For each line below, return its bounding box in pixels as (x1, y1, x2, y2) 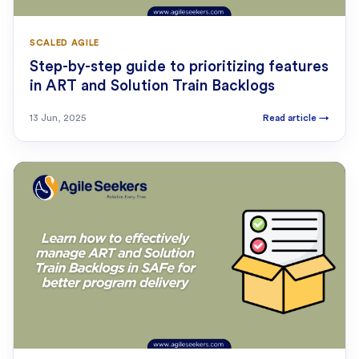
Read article (263, 113, 319, 123)
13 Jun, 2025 (30, 113, 86, 123)
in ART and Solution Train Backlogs (30, 79, 275, 95)
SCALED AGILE (30, 38, 99, 48)
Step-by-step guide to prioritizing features (30, 59, 329, 75)
